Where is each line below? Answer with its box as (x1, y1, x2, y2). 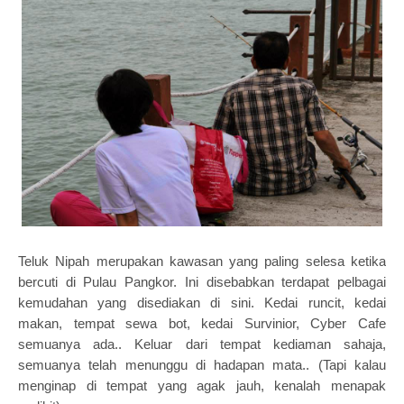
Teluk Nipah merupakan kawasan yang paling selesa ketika (18, 253, 386, 269)
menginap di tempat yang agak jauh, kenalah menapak (18, 378, 386, 393)
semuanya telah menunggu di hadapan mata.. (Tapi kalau (18, 357, 386, 372)
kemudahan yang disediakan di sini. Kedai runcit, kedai (18, 295, 386, 310)
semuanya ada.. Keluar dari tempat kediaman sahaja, (18, 336, 386, 352)
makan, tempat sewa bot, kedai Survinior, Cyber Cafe (18, 316, 386, 331)
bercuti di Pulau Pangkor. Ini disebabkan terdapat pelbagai (18, 274, 386, 289)
